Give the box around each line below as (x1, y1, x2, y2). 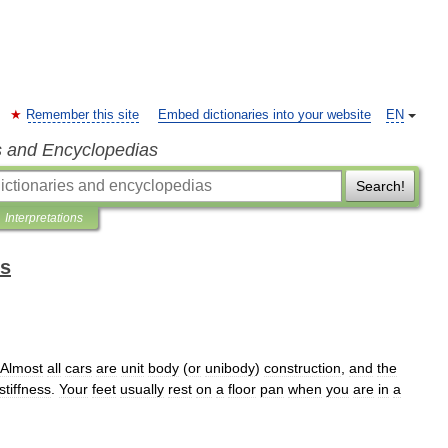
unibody (205, 360, 255, 376)
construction (264, 360, 341, 376)
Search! (355, 178, 405, 194)
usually (120, 381, 164, 397)
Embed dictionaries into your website (158, 108, 371, 122)
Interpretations (5, 211, 83, 225)
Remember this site (26, 108, 139, 122)
